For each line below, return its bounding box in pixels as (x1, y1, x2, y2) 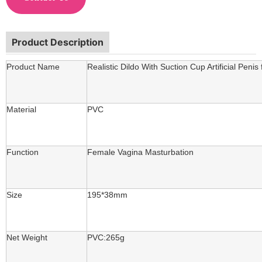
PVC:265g (87, 232, 125, 242)
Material (6, 104, 36, 114)
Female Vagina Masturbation (87, 147, 194, 157)
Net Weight (6, 232, 47, 242)
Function (6, 147, 39, 157)
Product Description (12, 36, 104, 48)
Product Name (6, 61, 60, 71)
